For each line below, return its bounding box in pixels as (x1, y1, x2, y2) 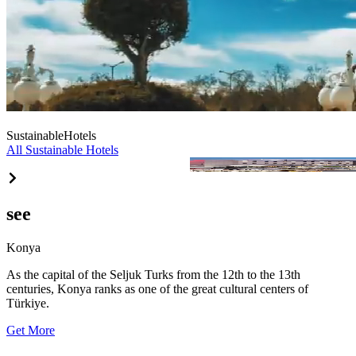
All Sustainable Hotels (6, 142, 118, 157)
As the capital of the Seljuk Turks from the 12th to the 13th (6, 267, 300, 281)
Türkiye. (6, 296, 49, 310)
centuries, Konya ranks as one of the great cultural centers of (6, 281, 308, 296)
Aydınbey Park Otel (196, 157, 297, 171)
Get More (6, 323, 55, 337)
